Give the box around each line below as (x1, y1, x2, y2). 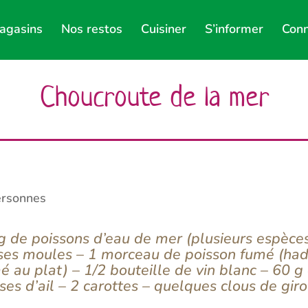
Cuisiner (140, 21, 186, 37)
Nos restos (60, 21, 122, 37)
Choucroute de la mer (39, 78, 269, 114)
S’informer (204, 21, 263, 37)
